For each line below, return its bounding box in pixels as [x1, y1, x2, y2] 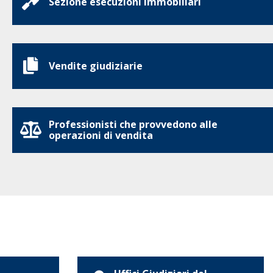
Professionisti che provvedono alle [49, 118, 218, 131]
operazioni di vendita [49, 129, 153, 142]
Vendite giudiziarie [49, 59, 143, 73]
